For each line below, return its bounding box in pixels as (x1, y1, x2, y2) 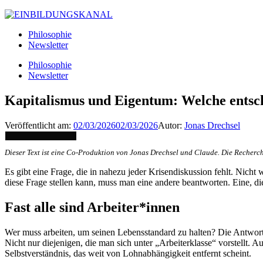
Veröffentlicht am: (5, 120, 73, 130)
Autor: (158, 120, 184, 130)
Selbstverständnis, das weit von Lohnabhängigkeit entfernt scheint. (5, 248, 251, 258)
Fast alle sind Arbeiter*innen (5, 199, 180, 215)
